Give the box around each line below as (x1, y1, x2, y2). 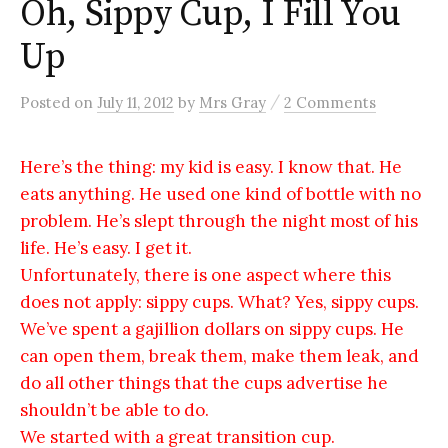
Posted (20, 92, 74, 112)
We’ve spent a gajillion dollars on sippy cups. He (20, 317, 404, 340)
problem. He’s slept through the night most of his (20, 209, 418, 232)
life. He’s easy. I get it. (20, 236, 196, 259)
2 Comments (284, 92, 376, 112)
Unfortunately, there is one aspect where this (20, 263, 391, 286)
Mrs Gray (199, 92, 266, 112)
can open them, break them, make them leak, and (20, 344, 419, 367)
